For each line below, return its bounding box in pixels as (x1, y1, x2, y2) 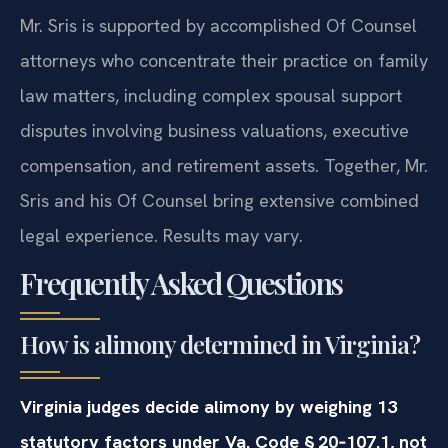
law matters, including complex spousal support (20, 84, 402, 108)
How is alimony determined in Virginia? (20, 327, 420, 360)
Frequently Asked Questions (20, 263, 342, 302)
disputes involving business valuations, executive (20, 119, 409, 143)
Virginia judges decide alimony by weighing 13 (20, 394, 397, 418)
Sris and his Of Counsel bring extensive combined (20, 189, 419, 213)
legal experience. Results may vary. (20, 224, 303, 248)
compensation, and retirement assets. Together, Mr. (20, 154, 428, 178)
